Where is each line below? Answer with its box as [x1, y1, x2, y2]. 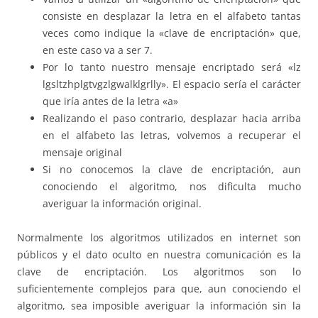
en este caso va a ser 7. [43, 43, 153, 57]
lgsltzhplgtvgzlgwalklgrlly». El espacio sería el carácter [43, 77, 301, 91]
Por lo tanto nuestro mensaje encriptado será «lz [43, 60, 301, 74]
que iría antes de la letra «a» [43, 94, 178, 108]
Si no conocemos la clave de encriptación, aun [43, 162, 301, 176]
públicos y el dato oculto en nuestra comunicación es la [17, 247, 301, 261]
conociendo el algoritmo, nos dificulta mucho [43, 179, 301, 193]
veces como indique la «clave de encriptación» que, [43, 26, 301, 40]
